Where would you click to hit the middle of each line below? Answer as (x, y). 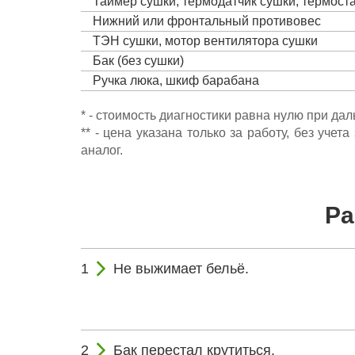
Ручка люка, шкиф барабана (176, 80)
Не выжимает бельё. (181, 268)
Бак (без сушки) (138, 60)
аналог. (102, 150)
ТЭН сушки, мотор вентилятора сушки (205, 40)
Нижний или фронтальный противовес (207, 21)
